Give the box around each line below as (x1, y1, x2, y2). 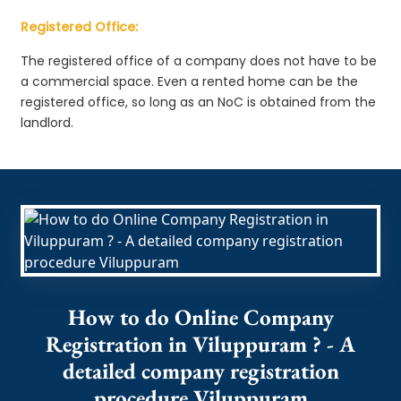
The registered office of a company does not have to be (21, 51, 378, 70)
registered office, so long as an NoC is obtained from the (21, 92, 377, 111)
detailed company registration (62, 355, 339, 385)
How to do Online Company (67, 302, 334, 331)
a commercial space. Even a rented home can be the (21, 72, 359, 90)
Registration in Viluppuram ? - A (46, 328, 355, 358)
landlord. (21, 113, 74, 132)
